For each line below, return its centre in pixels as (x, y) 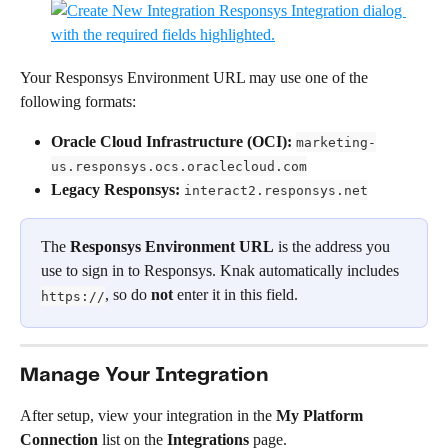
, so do (128, 295)
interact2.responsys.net (276, 190)
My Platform (321, 416)
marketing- (336, 142)
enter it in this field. (235, 295)
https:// (73, 296)
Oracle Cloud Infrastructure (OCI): (171, 141)
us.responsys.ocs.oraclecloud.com (179, 166)
